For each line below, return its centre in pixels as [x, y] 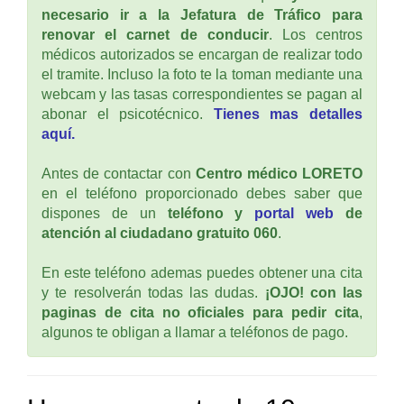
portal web [294, 213]
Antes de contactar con [119, 173]
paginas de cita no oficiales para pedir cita [200, 312]
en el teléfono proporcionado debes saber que [202, 193]
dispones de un [105, 213]
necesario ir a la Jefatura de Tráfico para [202, 14]
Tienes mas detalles [288, 114]
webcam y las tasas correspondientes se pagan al [202, 94]
